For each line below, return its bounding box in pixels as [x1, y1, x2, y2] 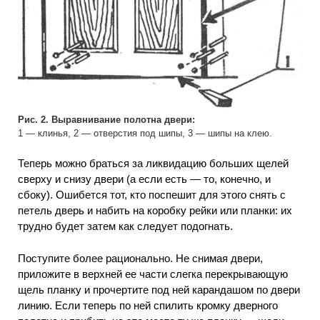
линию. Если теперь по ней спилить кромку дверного [18, 299, 278, 311]
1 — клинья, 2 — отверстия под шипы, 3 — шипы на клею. [18, 127, 272, 139]
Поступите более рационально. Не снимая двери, [18, 251, 263, 264]
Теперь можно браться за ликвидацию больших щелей [18, 157, 289, 170]
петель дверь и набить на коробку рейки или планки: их [18, 204, 292, 217]
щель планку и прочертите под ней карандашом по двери [18, 283, 300, 296]
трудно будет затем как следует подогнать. [18, 220, 233, 233]
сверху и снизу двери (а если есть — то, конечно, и [18, 173, 271, 186]
